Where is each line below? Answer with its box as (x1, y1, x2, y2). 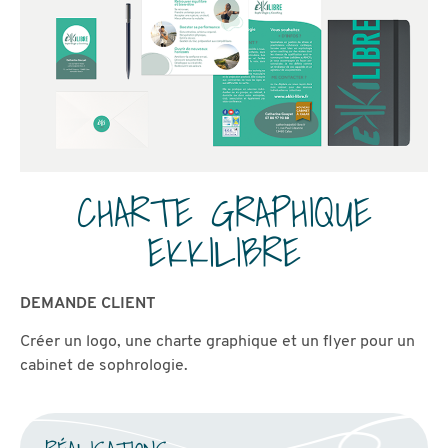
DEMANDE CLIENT (20, 295, 156, 312)
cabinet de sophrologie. (20, 358, 188, 375)
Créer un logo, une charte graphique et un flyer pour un (20, 334, 415, 351)
